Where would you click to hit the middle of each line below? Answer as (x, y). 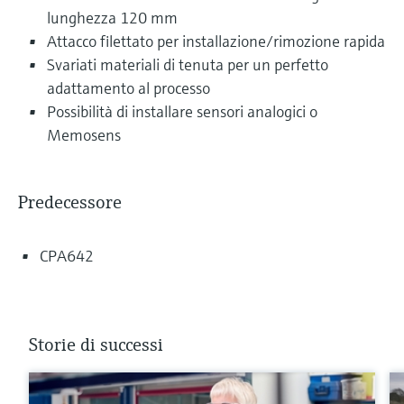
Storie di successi (96, 344)
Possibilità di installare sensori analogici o (182, 111)
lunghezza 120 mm (112, 17)
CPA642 (67, 255)
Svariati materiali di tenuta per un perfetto (188, 64)
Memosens (84, 134)
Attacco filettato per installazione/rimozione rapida (216, 41)
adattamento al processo (129, 87)
